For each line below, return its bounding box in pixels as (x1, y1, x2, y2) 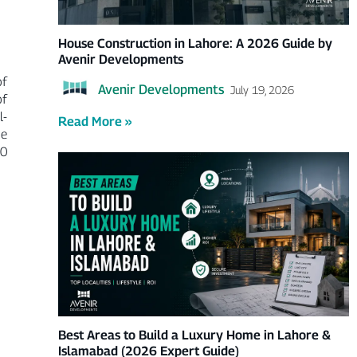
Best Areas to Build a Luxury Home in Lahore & (57, 327, 331, 343)
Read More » (57, 114, 131, 130)
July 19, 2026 (229, 82, 294, 96)
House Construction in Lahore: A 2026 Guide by (57, 36, 332, 52)
